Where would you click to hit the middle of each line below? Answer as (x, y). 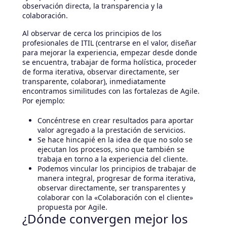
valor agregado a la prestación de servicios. (111, 130)
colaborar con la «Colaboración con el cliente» (115, 198)
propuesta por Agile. (72, 207)
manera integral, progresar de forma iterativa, (117, 178)
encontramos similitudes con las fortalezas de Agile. (111, 91)
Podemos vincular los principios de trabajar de (117, 169)
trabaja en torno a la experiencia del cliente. (113, 159)
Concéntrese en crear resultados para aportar (116, 121)
